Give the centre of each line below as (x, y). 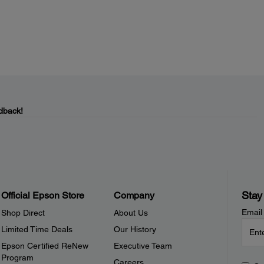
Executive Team (143, 246)
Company (134, 195)
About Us (131, 213)
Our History (135, 229)
